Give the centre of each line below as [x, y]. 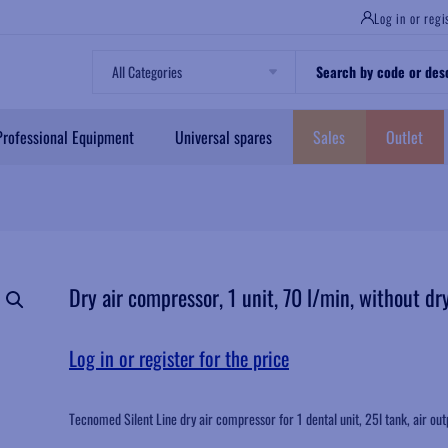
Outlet [404, 136]
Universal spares [223, 136]
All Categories [147, 71]
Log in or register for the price [179, 358]
